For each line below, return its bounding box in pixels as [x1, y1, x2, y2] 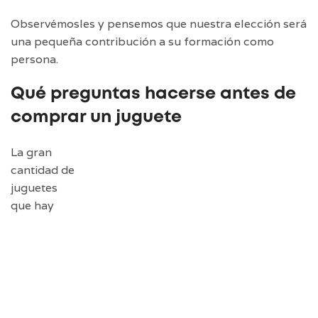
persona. [11, 52, 58, 67]
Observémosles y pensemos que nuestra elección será [11, 16, 307, 32]
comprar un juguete [11, 110, 182, 126]
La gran [11, 145, 52, 160]
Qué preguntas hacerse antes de [11, 87, 296, 102]
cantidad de [11, 163, 75, 178]
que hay [11, 198, 54, 214]
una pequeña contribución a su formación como [11, 34, 274, 50]
